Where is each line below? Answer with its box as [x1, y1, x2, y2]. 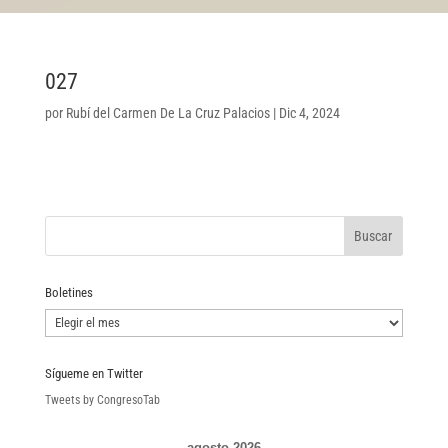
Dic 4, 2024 [278, 104, 340, 121]
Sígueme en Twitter [44, 365, 143, 381]
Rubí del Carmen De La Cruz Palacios [65, 104, 270, 121]
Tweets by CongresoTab [44, 392, 160, 407]
